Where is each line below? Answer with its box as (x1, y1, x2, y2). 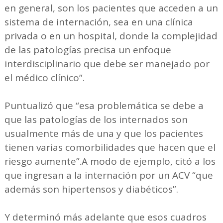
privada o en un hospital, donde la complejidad (4, 29, 218, 43)
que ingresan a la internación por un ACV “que (4, 169, 213, 182)
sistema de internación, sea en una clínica (4, 15, 193, 29)
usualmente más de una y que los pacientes (4, 127, 203, 140)
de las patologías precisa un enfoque (4, 43, 171, 57)
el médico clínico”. (4, 71, 85, 85)
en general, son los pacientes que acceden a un (4, 1, 218, 15)
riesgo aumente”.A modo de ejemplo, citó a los (4, 155, 216, 168)
